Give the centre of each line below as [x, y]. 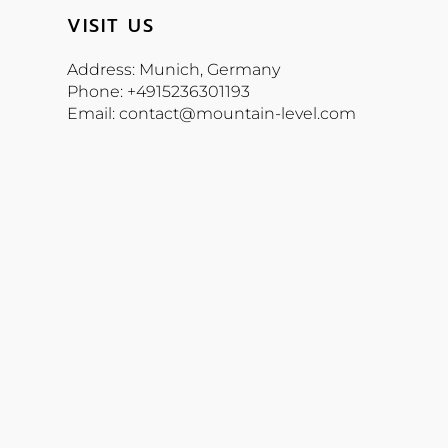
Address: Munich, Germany [174, 70]
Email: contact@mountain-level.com [212, 114]
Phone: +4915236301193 [159, 92]
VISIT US [111, 26]
